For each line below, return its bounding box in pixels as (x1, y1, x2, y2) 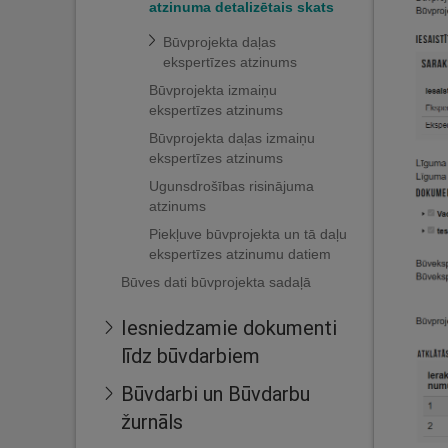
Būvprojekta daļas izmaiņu (149, 130, 315, 146)
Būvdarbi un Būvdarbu (121, 381, 310, 406)
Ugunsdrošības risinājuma (149, 178, 314, 194)
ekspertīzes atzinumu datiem (149, 246, 331, 262)
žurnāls (121, 409, 183, 434)
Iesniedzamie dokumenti (121, 315, 337, 340)
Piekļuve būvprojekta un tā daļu (149, 226, 347, 242)
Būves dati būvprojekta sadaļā (121, 274, 311, 290)
